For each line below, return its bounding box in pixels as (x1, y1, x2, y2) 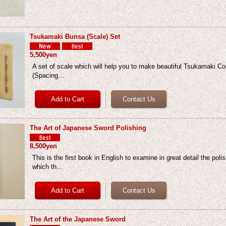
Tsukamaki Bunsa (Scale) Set (30, 33, 121, 40)
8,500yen (30, 142, 58, 150)
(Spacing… (32, 72, 65, 79)
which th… (32, 163, 64, 171)
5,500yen (30, 51, 58, 59)
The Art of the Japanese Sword (30, 215, 126, 223)
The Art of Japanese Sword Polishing (30, 124, 147, 132)
